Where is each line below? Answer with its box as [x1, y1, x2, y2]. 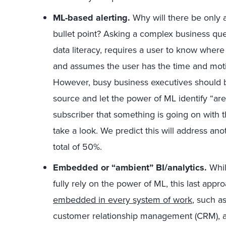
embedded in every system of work [53, 193, 192, 206]
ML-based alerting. [53, 11, 133, 24]
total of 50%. [53, 140, 102, 153]
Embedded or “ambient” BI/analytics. [53, 161, 209, 174]
